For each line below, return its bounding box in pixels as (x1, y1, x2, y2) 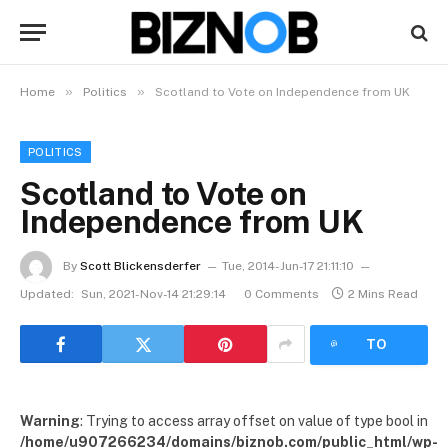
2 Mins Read (348, 287, 418, 301)
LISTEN (350, 299, 402, 314)
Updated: (20, 287, 74, 301)
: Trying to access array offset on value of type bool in (80, 413, 428, 429)
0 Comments (244, 287, 319, 301)
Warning (20, 413, 80, 429)
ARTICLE (346, 375, 407, 390)
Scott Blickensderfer (80, 259, 201, 274)
